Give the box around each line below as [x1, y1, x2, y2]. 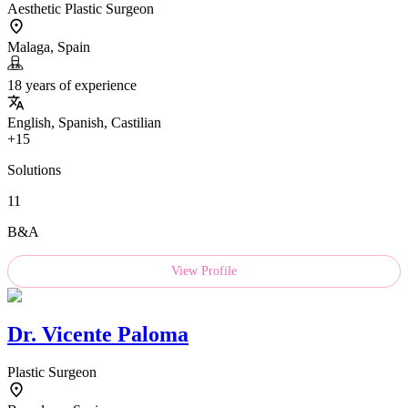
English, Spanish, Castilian [7, 114, 161, 130]
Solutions [7, 161, 61, 178]
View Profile [171, 263, 237, 278]
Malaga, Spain [7, 38, 90, 55]
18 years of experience [7, 76, 137, 93]
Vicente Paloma [42, 321, 189, 346]
